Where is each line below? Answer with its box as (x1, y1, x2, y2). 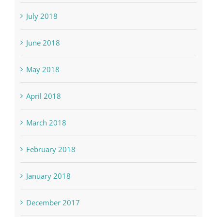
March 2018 (26, 125, 66, 136)
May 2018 (26, 72, 60, 82)
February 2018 (26, 152, 76, 162)
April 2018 (26, 99, 61, 109)
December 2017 (26, 205, 80, 216)
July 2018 (26, 19, 58, 29)
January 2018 (26, 179, 71, 189)
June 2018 (26, 46, 60, 56)
